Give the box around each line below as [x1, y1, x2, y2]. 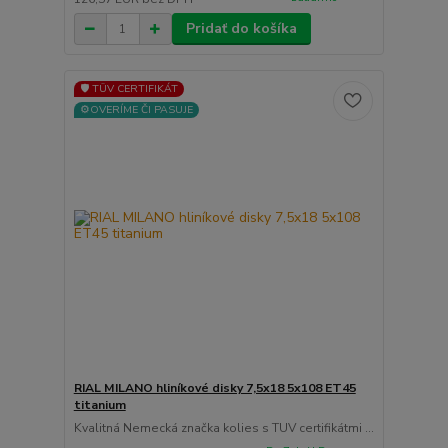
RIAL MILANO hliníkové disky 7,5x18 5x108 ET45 [73, 379, 356, 396]
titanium [73, 396, 126, 413]
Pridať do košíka [185, 19, 297, 39]
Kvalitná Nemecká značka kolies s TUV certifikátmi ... [73, 419, 374, 436]
